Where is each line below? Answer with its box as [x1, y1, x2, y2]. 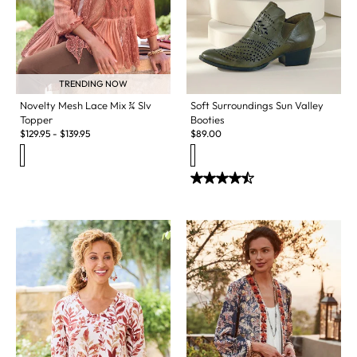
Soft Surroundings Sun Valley [190, 98, 324, 112]
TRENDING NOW [59, 77, 127, 89]
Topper [20, 112, 53, 126]
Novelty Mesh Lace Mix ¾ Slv [20, 98, 151, 112]
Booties [190, 112, 225, 126]
